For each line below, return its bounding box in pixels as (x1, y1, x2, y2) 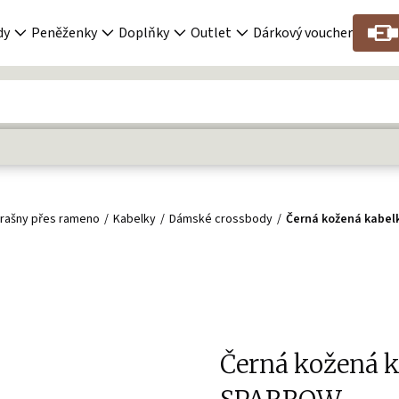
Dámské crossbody (169, 210, 273, 228)
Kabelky (113, 210, 157, 228)
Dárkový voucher (253, 23, 353, 43)
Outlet (191, 23, 232, 43)
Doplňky (118, 23, 169, 43)
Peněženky (31, 23, 97, 43)
